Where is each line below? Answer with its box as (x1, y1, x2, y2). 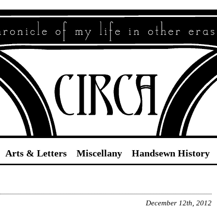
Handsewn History (131, 148, 210, 158)
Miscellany (76, 148, 122, 158)
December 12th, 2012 (145, 199, 212, 207)
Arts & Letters (5, 148, 67, 158)
